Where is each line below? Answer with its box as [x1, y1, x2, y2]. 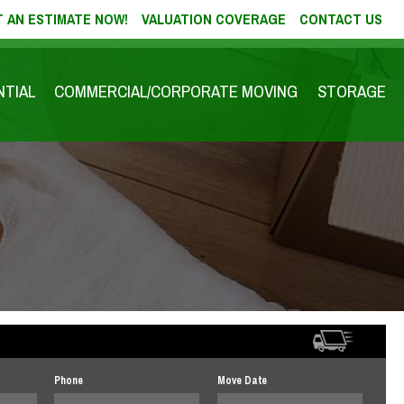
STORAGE [317, 79, 386, 103]
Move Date [216, 373, 267, 389]
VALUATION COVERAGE [142, 9, 286, 29]
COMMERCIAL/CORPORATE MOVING [54, 79, 298, 103]
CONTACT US [299, 9, 382, 29]
